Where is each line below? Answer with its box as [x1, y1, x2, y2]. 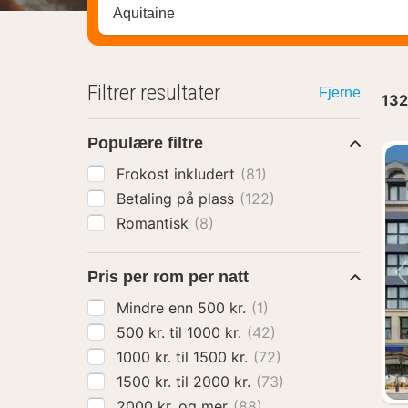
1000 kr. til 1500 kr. [193, 348, 252, 366]
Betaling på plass [117, 189, 239, 208]
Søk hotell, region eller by [97, 5, 292, 24]
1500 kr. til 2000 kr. [193, 372, 255, 391]
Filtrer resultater [87, 80, 220, 106]
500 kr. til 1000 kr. [187, 323, 246, 342]
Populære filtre [87, 134, 203, 152]
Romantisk [117, 214, 193, 232]
